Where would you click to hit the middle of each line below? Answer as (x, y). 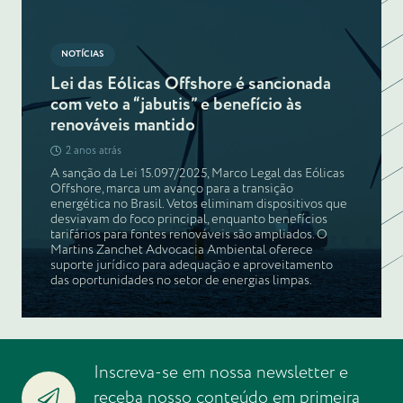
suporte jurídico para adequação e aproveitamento (192, 265)
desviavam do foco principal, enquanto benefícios (189, 219)
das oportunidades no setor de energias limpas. (181, 280)
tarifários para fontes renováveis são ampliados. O (189, 234)
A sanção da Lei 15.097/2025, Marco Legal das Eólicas (197, 173)
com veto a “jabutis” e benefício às (176, 104)
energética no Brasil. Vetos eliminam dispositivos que (199, 204)
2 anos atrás (93, 150)
